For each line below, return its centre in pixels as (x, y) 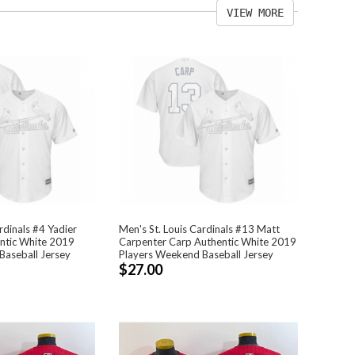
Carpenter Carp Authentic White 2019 (207, 241)
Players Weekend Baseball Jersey (196, 254)
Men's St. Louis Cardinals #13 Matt (199, 229)
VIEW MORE (255, 13)
